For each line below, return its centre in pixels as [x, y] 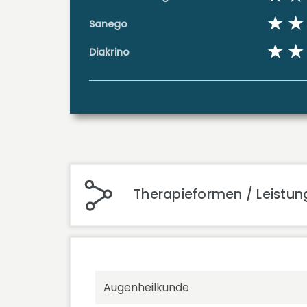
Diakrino [109, 52]
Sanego [108, 24]
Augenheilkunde [146, 288]
